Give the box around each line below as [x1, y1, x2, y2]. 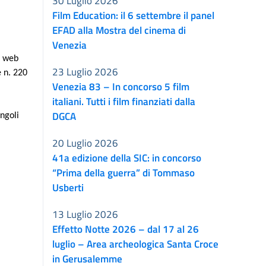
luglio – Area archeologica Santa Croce [52, 236, 218, 251]
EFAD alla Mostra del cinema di [52, 22, 186, 37]
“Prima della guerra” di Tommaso [52, 164, 195, 180]
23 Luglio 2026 [52, 64, 118, 79]
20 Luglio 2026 [52, 135, 118, 150]
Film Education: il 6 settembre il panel [52, 7, 214, 23]
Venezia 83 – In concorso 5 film [52, 78, 189, 94]
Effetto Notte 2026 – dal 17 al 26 [52, 221, 199, 236]
